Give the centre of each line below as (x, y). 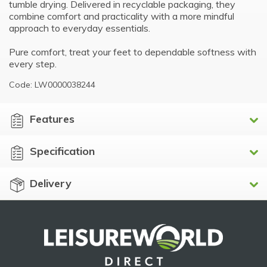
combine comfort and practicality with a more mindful (122, 16)
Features (52, 119)
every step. (33, 63)
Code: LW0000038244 (52, 84)
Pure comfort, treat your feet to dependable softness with (133, 52)
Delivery (50, 183)
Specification (62, 151)
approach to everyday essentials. (80, 28)
